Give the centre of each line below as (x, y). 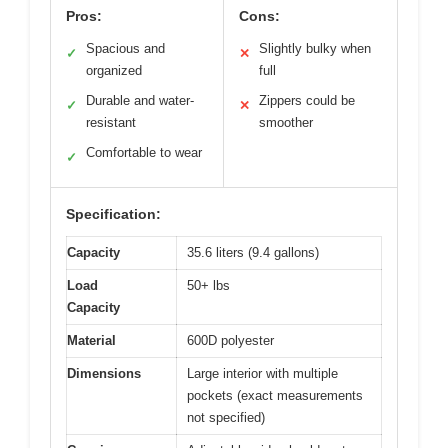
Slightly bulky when (315, 49)
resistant (111, 123)
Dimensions (104, 374)
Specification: (113, 214)
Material (91, 341)
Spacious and (125, 49)
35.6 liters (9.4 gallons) (253, 253)
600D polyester (230, 341)
